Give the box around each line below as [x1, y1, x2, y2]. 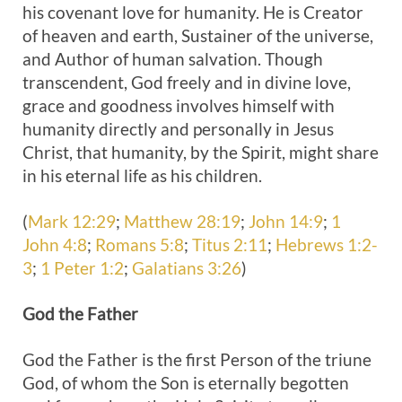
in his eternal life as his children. [22, 165, 262, 186]
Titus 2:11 [192, 234, 267, 255]
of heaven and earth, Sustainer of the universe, [22, 25, 373, 46]
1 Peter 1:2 [40, 258, 124, 278]
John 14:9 [249, 211, 323, 232]
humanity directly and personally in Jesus [22, 118, 334, 139]
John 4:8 [22, 234, 87, 255]
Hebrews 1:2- [275, 234, 378, 255]
